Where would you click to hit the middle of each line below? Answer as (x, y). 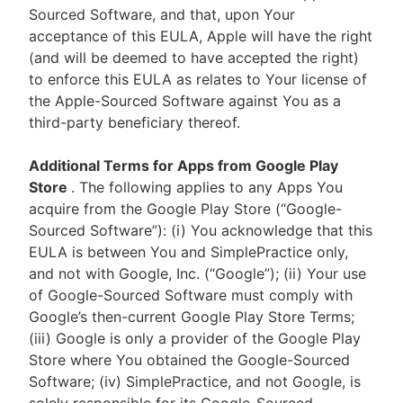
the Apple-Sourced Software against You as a (185, 101)
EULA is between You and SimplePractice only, (188, 252)
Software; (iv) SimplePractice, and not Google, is (195, 381)
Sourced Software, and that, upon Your (162, 14)
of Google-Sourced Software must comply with (191, 295)
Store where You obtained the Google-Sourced (189, 360)
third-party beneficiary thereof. (134, 122)
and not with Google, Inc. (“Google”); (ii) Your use (197, 273)
